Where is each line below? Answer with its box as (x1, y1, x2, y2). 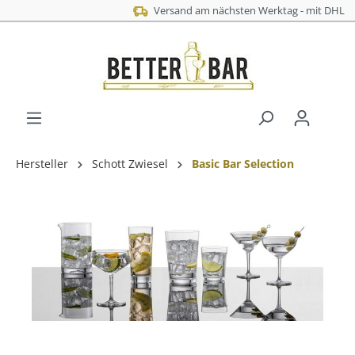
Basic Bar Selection (192, 156, 294, 171)
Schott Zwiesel (92, 156, 168, 171)
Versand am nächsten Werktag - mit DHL (90, 3, 286, 17)
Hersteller (16, 156, 68, 171)
